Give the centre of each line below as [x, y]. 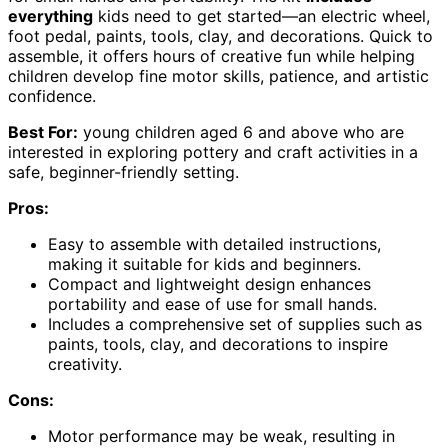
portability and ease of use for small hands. [212, 303]
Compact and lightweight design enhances [209, 283]
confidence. [52, 95]
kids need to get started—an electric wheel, [261, 15]
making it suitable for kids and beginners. [204, 263]
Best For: [43, 131]
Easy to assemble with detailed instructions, [214, 243]
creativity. [85, 363]
